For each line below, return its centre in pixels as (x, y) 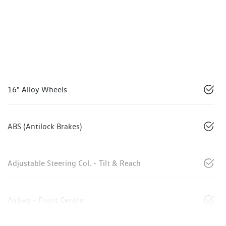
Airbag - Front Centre (45, 200)
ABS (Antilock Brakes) (45, 127)
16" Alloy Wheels (37, 90)
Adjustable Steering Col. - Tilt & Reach (74, 163)
